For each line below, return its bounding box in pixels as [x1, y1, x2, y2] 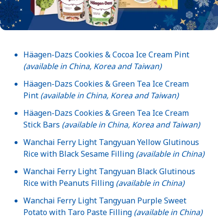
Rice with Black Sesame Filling [23, 148, 136, 159]
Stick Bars [23, 119, 62, 130]
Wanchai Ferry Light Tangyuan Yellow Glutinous [23, 136, 199, 147]
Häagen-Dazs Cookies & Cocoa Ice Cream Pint [23, 49, 189, 60]
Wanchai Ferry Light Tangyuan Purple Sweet [23, 195, 186, 206]
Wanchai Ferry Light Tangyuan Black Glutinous [23, 165, 195, 177]
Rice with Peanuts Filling [23, 177, 116, 188]
